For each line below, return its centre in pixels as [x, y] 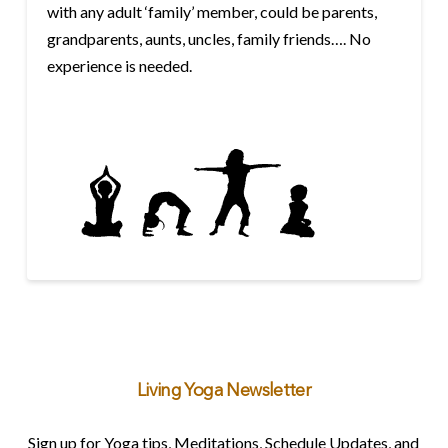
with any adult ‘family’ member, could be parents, [211, 11]
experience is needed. [119, 65]
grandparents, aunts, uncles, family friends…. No [208, 38]
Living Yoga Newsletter [224, 392]
